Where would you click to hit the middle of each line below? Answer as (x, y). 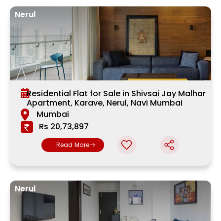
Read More (73, 145)
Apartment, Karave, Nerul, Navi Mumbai (104, 103)
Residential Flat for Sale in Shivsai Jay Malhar (116, 94)
